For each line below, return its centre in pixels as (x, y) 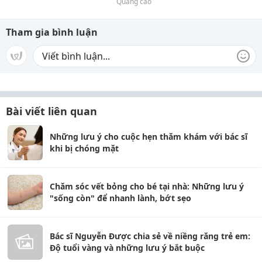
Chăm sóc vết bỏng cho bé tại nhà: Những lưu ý (147, 187)
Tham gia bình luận (52, 32)
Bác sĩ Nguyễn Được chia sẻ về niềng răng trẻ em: (150, 236)
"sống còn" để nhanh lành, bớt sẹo (120, 198)
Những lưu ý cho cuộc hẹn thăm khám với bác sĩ (149, 137)
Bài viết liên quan (51, 111)
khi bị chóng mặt (84, 149)
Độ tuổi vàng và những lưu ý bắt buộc (127, 248)
